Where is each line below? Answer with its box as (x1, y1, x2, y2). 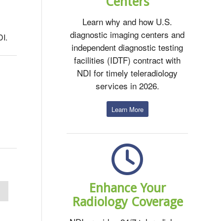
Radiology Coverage (72, 194, 183, 209)
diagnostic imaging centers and (70, 28, 185, 41)
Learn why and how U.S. (82, 15, 173, 28)
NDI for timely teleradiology (77, 67, 178, 79)
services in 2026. (95, 79, 159, 92)
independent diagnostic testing (72, 41, 184, 54)
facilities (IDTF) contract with (74, 54, 181, 67)
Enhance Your (89, 180, 166, 195)
